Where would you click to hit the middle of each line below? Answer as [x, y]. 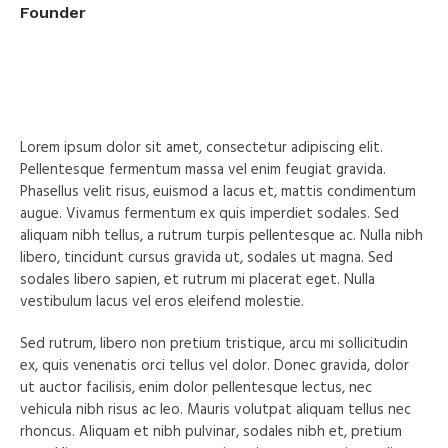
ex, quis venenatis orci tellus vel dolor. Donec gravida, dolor [215, 365]
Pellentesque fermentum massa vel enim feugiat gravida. [203, 169]
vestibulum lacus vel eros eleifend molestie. [162, 301]
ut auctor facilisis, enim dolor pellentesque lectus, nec [196, 387]
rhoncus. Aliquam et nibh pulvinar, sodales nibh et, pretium [211, 431]
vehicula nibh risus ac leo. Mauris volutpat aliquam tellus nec [216, 409]
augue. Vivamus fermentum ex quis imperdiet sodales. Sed [210, 213]
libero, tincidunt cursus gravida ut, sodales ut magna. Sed [207, 257]
